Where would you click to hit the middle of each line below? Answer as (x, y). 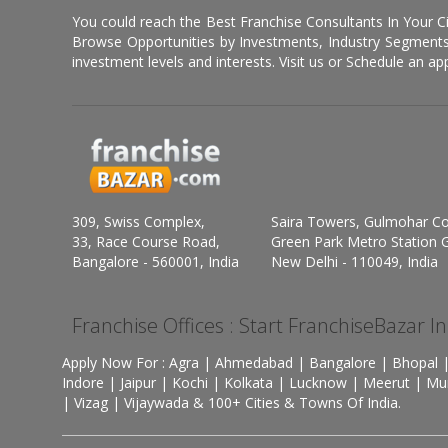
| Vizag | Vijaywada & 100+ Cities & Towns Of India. (231, 402)
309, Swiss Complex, (138, 221)
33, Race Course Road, (146, 241)
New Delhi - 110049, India (354, 261)
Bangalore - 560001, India (155, 261)
